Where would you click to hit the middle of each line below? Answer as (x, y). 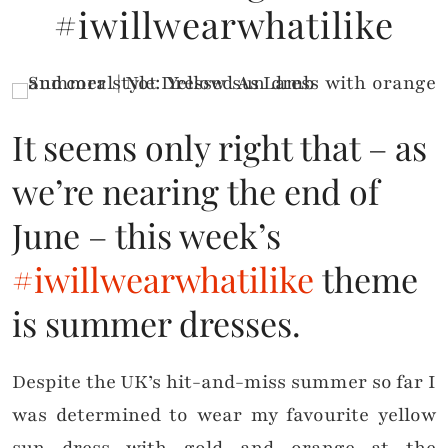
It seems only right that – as (219, 147)
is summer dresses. (156, 323)
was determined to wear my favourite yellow (224, 415)
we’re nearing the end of (195, 191)
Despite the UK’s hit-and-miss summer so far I (224, 382)
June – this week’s (146, 235)
